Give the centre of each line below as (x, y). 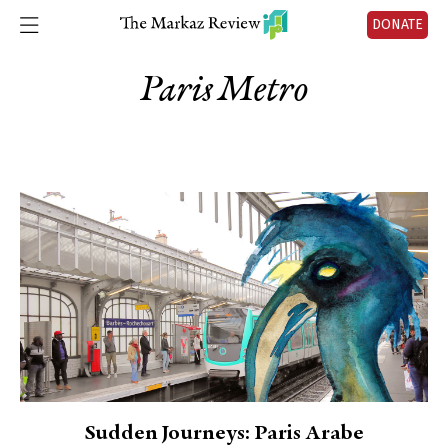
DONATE (397, 24)
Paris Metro (224, 91)
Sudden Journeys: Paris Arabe (224, 434)
